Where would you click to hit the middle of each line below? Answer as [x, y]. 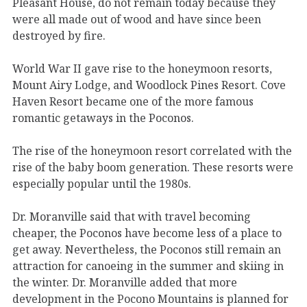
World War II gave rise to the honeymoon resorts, [142, 68]
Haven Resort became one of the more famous [133, 101]
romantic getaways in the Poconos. [103, 118]
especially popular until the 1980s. [102, 183]
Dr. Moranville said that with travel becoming [132, 216]
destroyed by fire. [59, 35]
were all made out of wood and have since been [137, 19]
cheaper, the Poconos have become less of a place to [147, 233]
